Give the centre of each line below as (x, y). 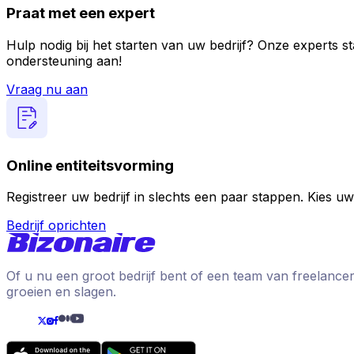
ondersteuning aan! (64, 60)
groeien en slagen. (61, 292)
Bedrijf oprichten (56, 226)
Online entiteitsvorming (90, 165)
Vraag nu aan (47, 89)
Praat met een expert (81, 13)
